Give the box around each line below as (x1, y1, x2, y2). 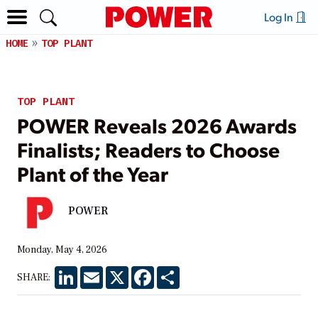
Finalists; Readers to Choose (17, 135, 280, 163)
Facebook (154, 265, 198, 278)
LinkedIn (77, 265, 118, 278)
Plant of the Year (17, 159, 168, 187)
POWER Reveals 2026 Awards (17, 111, 297, 138)
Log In (263, 9, 295, 24)
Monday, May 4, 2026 (17, 243, 107, 256)
